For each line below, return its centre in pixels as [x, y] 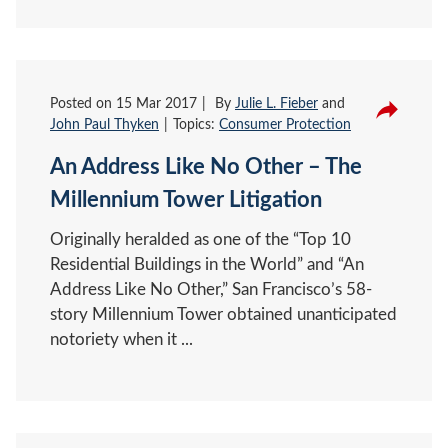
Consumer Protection [285, 124]
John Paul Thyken [104, 124]
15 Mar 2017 [156, 103]
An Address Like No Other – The [206, 166]
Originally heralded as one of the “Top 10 [200, 239]
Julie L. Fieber [276, 103]
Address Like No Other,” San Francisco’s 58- [211, 289]
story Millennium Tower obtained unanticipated [223, 314]
